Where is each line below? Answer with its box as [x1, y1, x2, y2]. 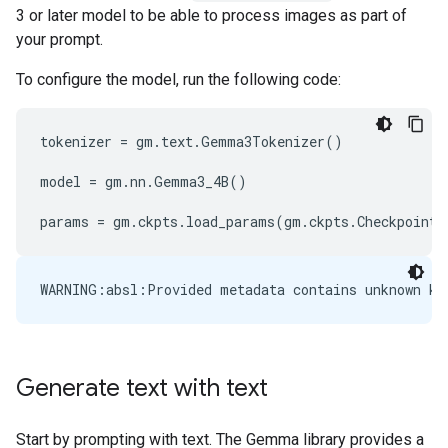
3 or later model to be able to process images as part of [16, 6, 407, 25]
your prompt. [16, 30, 103, 49]
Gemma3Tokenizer [201, 132, 325, 151]
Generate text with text [16, 373, 268, 403]
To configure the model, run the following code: [16, 70, 341, 89]
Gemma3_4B [154, 172, 229, 191]
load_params [186, 212, 275, 231]
